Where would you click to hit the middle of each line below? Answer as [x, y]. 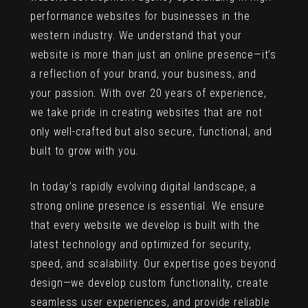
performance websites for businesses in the [140, 16]
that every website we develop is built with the [145, 225]
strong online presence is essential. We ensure [147, 206]
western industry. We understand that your [136, 36]
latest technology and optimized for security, [141, 245]
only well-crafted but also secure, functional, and [151, 132]
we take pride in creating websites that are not [146, 113]
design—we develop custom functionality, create [149, 283]
